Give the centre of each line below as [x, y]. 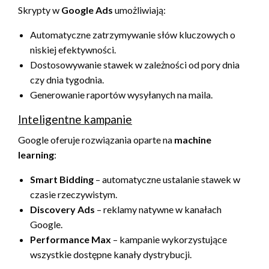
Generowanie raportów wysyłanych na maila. [121, 94]
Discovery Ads [62, 209]
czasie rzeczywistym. [74, 194]
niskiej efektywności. [73, 49]
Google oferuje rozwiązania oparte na [96, 139]
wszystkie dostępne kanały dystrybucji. [111, 254]
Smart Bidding [62, 179]
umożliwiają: [139, 10]
